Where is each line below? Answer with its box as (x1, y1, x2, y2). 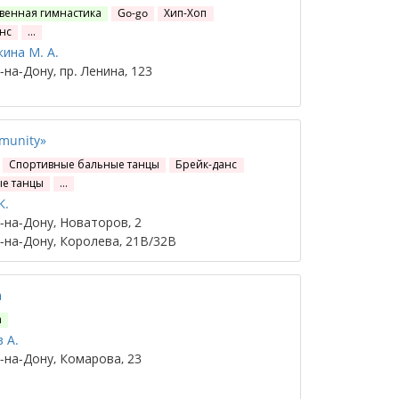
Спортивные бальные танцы (9, 157, 160, 172)
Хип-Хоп (164, 5, 208, 20)
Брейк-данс (175, 157, 238, 172)
